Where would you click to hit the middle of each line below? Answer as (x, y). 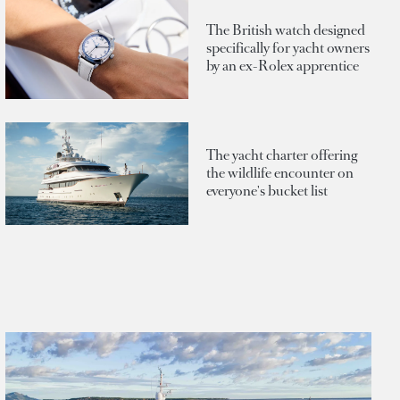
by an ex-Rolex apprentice (283, 65)
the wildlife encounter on (280, 173)
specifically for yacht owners (288, 47)
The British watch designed (286, 29)
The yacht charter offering (282, 155)
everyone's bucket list (267, 191)
